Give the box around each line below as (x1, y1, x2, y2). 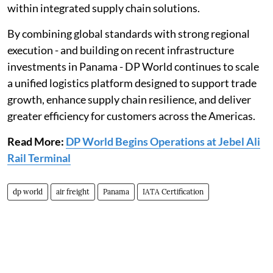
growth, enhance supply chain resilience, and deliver (7, 93, 251, 106)
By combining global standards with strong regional (7, 27, 250, 40)
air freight (56, 187, 90, 196)
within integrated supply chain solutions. (7, 1, 200, 15)
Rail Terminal (7, 151, 71, 165)
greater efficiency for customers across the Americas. (7, 109, 255, 122)
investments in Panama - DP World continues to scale (7, 60, 259, 73)
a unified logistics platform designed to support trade (7, 76, 257, 90)
